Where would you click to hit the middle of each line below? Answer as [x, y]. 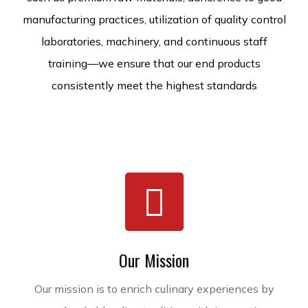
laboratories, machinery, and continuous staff [154, 41]
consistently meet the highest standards [154, 85]
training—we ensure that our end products [154, 63]
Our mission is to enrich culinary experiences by [154, 289]
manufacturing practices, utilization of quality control [154, 19]
